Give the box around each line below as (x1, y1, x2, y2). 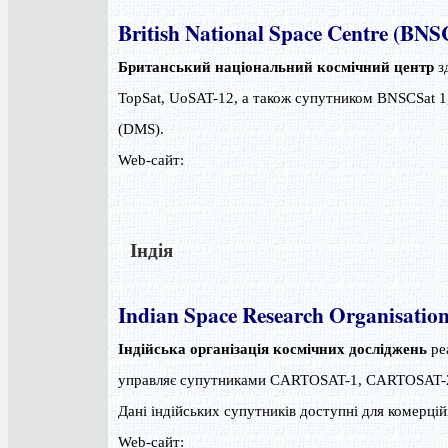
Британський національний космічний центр (118, 59, 434, 76)
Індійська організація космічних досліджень (118, 341, 427, 358)
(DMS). (118, 121, 164, 138)
